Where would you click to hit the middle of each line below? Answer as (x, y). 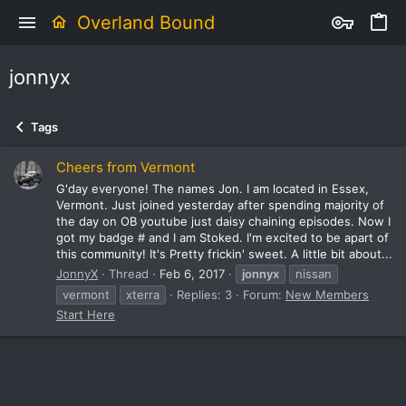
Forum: (264, 294)
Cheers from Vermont (126, 168)
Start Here (86, 314)
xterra (143, 294)
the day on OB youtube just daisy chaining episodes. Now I (223, 221)
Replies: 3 (204, 294)
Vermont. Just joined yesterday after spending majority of (220, 204)
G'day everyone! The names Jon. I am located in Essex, (213, 188)
